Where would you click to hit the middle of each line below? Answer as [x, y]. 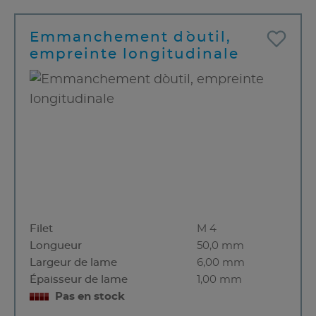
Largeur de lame [73, 263]
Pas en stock [90, 297]
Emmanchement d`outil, [130, 38]
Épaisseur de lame [79, 280]
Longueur [56, 246]
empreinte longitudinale [134, 55]
